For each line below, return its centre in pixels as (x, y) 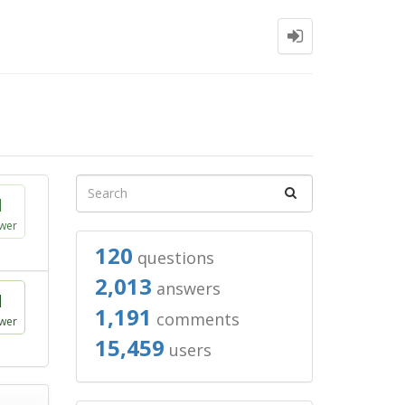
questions (173, 258)
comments (195, 319)
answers (186, 288)
